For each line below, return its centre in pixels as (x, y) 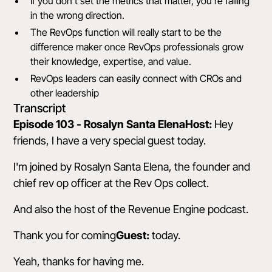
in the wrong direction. (78, 15)
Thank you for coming (65, 235)
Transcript (40, 108)
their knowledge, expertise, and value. (111, 61)
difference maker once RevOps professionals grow (137, 47)
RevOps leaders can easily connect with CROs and (136, 78)
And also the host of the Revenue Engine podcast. (131, 209)
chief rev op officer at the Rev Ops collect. (111, 183)
